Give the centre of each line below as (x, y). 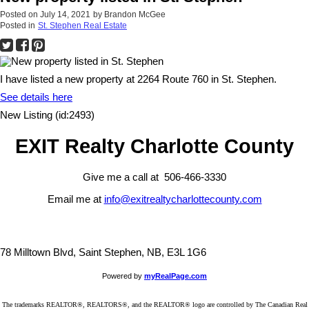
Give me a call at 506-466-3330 (154, 177)
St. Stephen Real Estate (82, 26)
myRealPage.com (176, 276)
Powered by (123, 276)
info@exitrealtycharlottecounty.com (183, 199)
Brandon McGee (135, 15)
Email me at (76, 199)
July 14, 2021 (65, 15)
